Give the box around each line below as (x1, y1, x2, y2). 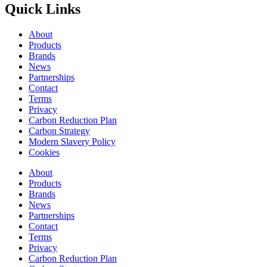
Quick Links (5, 1, 80, 17)
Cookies (29, 147, 60, 157)
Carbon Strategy (29, 125, 90, 136)
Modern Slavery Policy (29, 136, 116, 147)
